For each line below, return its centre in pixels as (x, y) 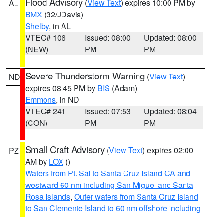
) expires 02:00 (168, 150)
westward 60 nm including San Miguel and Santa (109, 185)
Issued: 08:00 (108, 38)
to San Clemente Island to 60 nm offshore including (113, 208)
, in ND (68, 100)
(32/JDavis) (63, 14)
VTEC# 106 (46, 38)
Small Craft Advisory (65, 149)
